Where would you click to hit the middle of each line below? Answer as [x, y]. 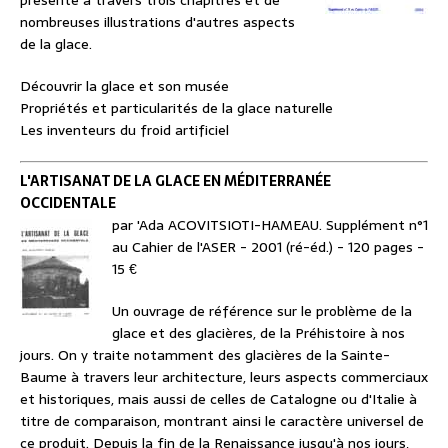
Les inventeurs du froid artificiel [124, 130]
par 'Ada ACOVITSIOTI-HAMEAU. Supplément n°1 [270, 225]
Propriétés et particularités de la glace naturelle [176, 108]
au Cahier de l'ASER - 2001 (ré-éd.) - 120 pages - [268, 247]
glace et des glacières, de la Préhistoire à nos [258, 333]
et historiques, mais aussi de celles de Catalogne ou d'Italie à [218, 399]
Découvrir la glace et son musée [124, 86]
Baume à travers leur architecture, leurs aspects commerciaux [224, 377]
